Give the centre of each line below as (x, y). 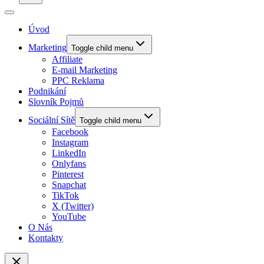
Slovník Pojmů (56, 102)
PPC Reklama (78, 81)
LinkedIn (69, 153)
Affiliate (67, 60)
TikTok (65, 196)
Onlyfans (69, 164)
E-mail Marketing (85, 70)
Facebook (70, 132)
